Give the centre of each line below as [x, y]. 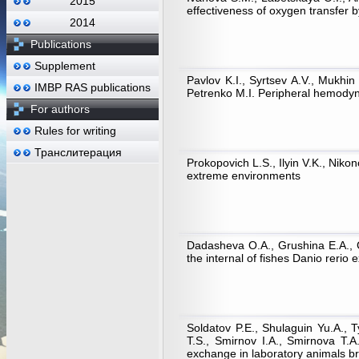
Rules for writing [75, 131]
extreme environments [244, 175]
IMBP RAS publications [93, 87]
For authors [60, 109]
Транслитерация [78, 152]
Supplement [65, 66]
